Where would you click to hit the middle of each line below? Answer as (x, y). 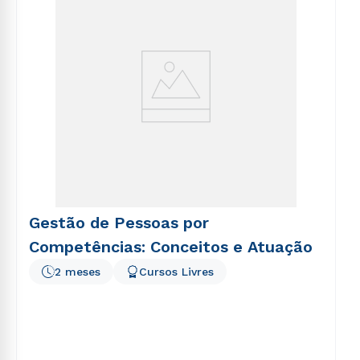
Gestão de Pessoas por (119, 223)
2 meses (78, 272)
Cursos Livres (176, 272)
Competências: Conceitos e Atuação (171, 247)
